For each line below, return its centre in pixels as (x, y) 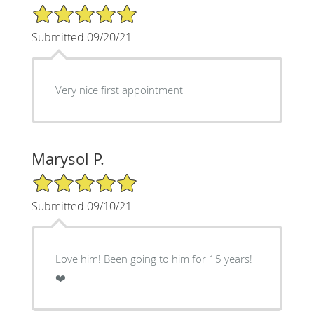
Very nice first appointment (119, 89)
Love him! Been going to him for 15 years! (153, 258)
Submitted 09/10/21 (81, 206)
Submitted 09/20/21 (81, 37)
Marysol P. (68, 158)
